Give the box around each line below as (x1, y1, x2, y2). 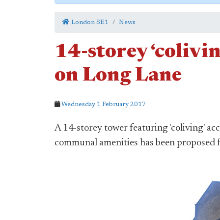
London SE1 (70, 19, 109, 26)
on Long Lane (55, 66, 182, 86)
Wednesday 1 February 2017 (61, 101, 146, 108)
